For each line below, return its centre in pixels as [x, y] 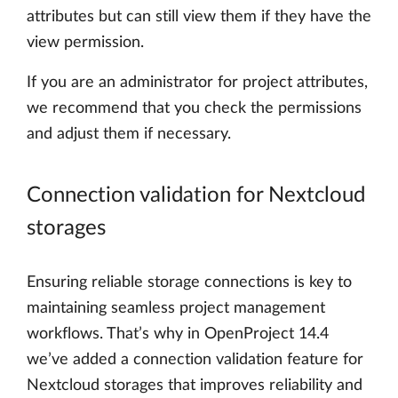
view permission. [85, 42]
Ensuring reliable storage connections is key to [189, 282]
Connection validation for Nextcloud [196, 195]
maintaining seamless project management [176, 308]
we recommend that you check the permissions [194, 108]
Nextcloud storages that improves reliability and [195, 385]
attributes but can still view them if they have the [199, 16]
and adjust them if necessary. [129, 134]
